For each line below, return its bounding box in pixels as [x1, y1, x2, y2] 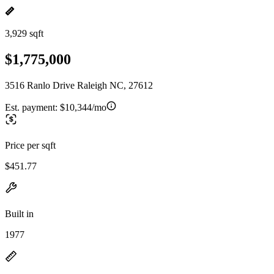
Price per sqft [5, 139, 56, 150]
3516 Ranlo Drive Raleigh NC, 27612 [5, 80, 153, 91]
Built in [5, 208, 34, 219]
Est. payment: [5, 102, 60, 113]
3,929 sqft [5, 28, 43, 39]
